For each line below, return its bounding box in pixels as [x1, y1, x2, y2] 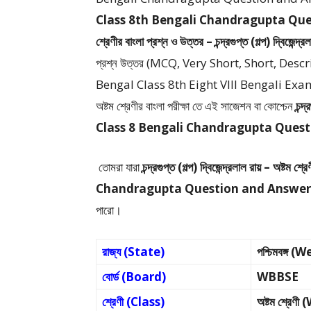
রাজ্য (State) [102, 244, 165, 260]
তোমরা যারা [96, 159, 142, 175]
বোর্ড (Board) [102, 269, 166, 285]
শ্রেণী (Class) [102, 294, 165, 310]
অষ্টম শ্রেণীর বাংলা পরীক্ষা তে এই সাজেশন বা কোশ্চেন [96, 98, 296, 114]
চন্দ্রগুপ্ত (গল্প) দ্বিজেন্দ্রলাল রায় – [142, 159, 270, 175]
